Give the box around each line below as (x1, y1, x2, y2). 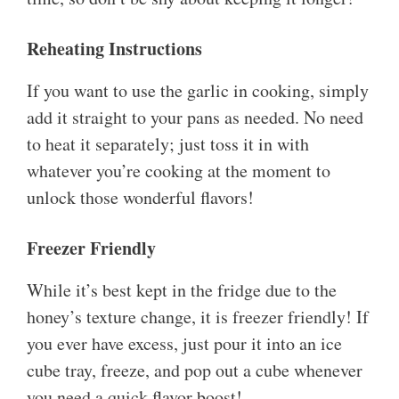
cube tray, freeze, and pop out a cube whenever (27, 358, 362, 383)
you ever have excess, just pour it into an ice (27, 331, 342, 356)
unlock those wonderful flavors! (27, 185, 254, 210)
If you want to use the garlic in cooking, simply (27, 78, 369, 103)
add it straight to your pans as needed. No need (27, 105, 363, 130)
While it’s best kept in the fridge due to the (27, 278, 337, 303)
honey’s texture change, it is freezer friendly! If (27, 305, 369, 330)
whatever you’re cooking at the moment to (27, 159, 330, 183)
